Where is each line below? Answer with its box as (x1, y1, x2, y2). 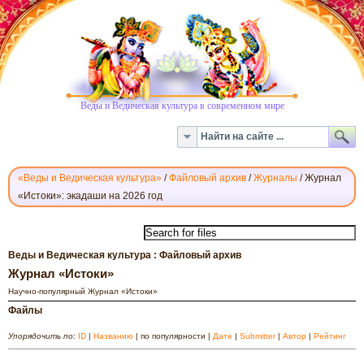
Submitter (240, 331, 275, 340)
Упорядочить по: (8, 331, 78, 340)
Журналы (253, 172, 297, 184)
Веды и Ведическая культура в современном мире (80, 98, 284, 111)
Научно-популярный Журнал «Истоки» (8, 286, 158, 296)
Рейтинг (314, 331, 346, 340)
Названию (93, 331, 133, 340)
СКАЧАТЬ (8, 207, 76, 223)
